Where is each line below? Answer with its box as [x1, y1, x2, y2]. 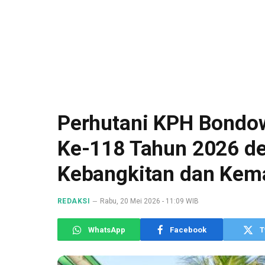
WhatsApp [88, 225, 125, 234]
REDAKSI [57, 197, 91, 205]
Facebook [169, 225, 206, 234]
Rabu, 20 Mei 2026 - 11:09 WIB [100, 197, 199, 205]
